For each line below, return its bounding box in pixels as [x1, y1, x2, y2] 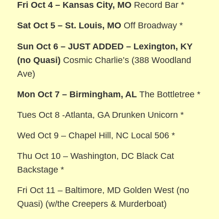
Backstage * [17, 164, 65, 175]
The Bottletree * [137, 89, 201, 99]
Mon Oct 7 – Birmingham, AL [17, 89, 137, 99]
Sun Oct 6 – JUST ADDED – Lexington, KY [17, 41, 193, 51]
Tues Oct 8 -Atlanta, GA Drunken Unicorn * [17, 109, 184, 120]
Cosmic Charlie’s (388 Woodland [63, 55, 192, 65]
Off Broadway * [121, 21, 183, 31]
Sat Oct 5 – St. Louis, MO [17, 21, 122, 31]
